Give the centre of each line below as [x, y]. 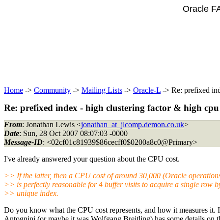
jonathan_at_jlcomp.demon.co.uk [133, 124]
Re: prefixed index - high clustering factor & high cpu [111, 108]
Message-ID [23, 142]
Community [52, 90]
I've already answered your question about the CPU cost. [92, 159]
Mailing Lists [102, 90]
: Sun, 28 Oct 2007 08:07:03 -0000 [73, 133]
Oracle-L [147, 90]
